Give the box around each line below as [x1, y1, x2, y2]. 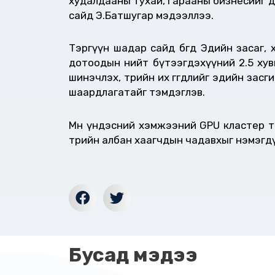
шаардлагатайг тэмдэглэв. [69, 86, 205, 99]
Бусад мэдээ [69, 242, 198, 266]
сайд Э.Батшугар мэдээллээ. [69, 9, 214, 21]
